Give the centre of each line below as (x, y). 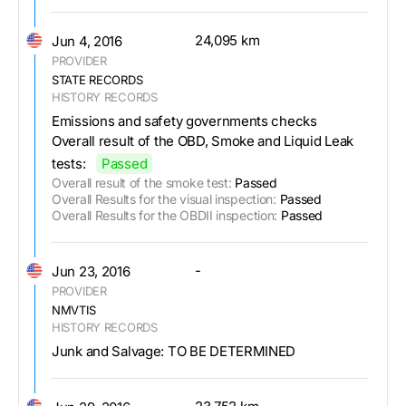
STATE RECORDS (97, 79)
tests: (69, 163)
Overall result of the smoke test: (142, 182)
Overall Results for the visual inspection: (164, 198)
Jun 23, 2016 (91, 271)
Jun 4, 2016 (87, 41)
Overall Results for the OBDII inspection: (165, 215)
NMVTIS (74, 309)
